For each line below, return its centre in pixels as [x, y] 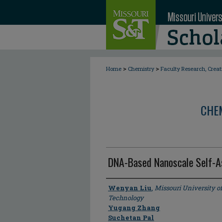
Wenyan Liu [130, 188]
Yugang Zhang [134, 208]
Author [119, 187]
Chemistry [141, 69]
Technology [126, 198]
